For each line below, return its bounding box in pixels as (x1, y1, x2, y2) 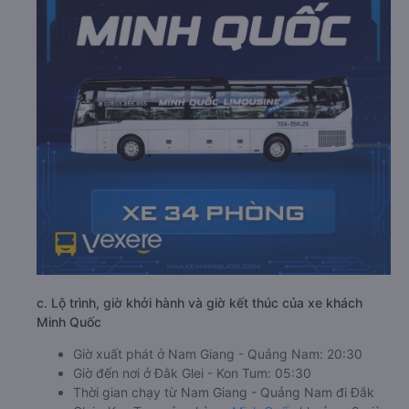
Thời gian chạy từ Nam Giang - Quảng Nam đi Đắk (73, 384, 374, 400)
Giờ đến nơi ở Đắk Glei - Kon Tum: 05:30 (73, 365, 311, 381)
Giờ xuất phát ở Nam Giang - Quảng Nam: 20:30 (73, 346, 362, 362)
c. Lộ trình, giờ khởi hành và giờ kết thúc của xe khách (37, 295, 362, 310)
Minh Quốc (37, 314, 101, 330)
